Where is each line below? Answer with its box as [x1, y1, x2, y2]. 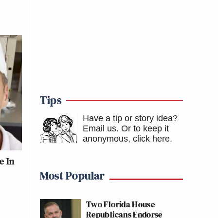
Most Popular [40, 167, 105, 183]
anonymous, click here [83, 134, 170, 144]
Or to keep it [121, 124, 169, 133]
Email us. [83, 124, 119, 133]
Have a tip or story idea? [83, 113, 178, 123]
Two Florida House [86, 198, 155, 210]
